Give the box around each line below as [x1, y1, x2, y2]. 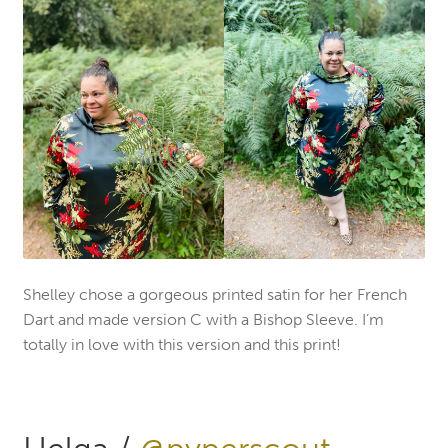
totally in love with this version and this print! [22, 334, 341, 354]
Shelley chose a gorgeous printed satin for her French [22, 284, 407, 304]
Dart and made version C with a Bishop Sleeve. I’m [22, 309, 384, 329]
